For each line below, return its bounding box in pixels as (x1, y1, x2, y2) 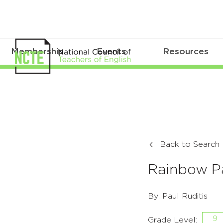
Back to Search (160, 140, 220, 149)
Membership (10, 47, 64, 56)
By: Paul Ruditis (148, 192, 208, 201)
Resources (163, 47, 209, 56)
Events (97, 47, 126, 56)
